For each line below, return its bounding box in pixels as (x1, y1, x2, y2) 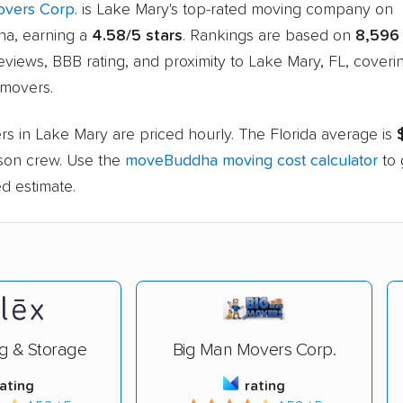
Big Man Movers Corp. (172, 340, 336, 359)
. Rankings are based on (183, 27, 355, 44)
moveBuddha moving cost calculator (125, 152, 378, 169)
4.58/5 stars (92, 27, 183, 44)
